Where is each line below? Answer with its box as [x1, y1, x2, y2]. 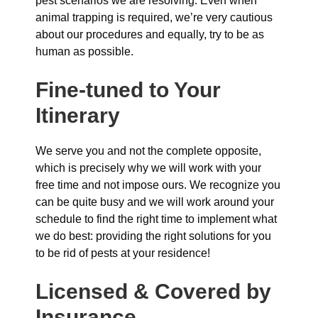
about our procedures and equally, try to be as [35, 28, 264, 40]
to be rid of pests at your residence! [35, 247, 210, 259]
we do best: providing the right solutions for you [35, 230, 271, 242]
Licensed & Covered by [35, 280, 271, 303]
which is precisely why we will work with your [35, 162, 261, 174]
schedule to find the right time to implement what [35, 213, 277, 225]
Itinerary [35, 104, 120, 127]
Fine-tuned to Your [35, 78, 221, 102]
